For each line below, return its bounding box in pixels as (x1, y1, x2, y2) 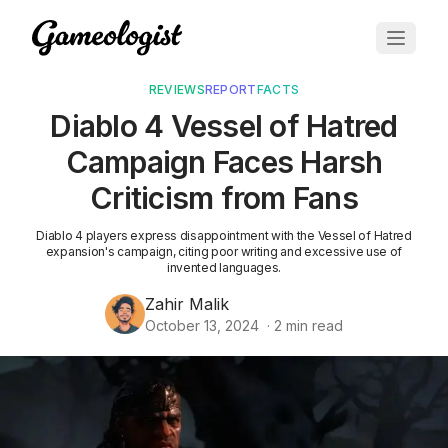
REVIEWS (148, 82, 205, 98)
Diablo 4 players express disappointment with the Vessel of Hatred (36, 228, 412, 244)
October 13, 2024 (145, 317, 259, 335)
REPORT (204, 82, 257, 98)
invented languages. (166, 260, 282, 276)
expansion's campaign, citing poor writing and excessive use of (45, 244, 403, 260)
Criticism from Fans (90, 180, 358, 217)
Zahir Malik (145, 294, 229, 315)
